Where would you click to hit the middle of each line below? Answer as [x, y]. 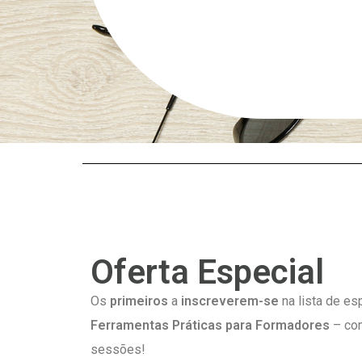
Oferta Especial [207, 271]
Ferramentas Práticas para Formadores [210, 325]
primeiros [139, 301]
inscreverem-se [228, 301]
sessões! [118, 349]
